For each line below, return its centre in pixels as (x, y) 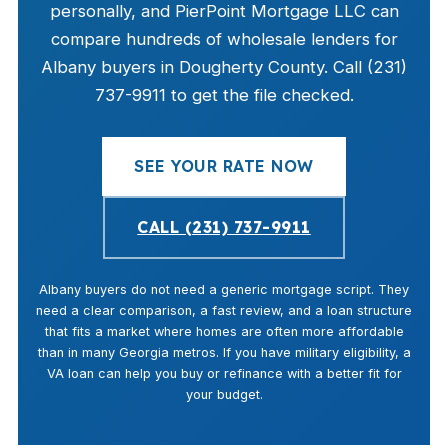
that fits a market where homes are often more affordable (224, 331)
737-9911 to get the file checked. (224, 95)
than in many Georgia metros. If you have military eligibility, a (224, 352)
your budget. (224, 394)
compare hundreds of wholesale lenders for (224, 39)
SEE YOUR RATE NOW (224, 166)
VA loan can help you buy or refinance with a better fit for (224, 373)
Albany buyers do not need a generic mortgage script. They (224, 289)
